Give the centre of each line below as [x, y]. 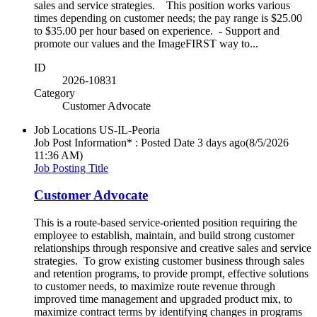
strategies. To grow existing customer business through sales [169, 260]
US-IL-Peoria [129, 129]
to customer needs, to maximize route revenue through [155, 286]
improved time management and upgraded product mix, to [163, 299]
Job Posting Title [71, 168]
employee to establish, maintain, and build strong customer [164, 235]
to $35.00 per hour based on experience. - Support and [157, 30]
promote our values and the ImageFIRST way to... [146, 43]
